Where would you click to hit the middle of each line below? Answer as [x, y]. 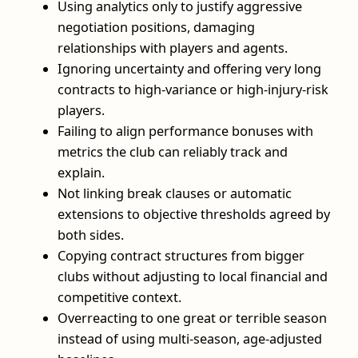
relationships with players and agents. [173, 48]
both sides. [91, 235]
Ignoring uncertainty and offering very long [189, 69]
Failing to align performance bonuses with [185, 131]
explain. [81, 173]
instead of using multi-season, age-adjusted [190, 339]
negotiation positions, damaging [156, 28]
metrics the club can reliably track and [173, 152]
